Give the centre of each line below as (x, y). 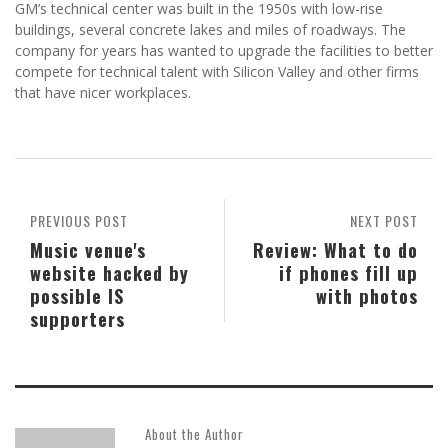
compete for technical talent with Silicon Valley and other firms (217, 72)
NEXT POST (384, 221)
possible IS (77, 296)
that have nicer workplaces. (103, 93)
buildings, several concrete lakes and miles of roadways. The (210, 30)
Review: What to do (335, 250)
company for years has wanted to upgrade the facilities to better (224, 51)
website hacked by (109, 273)
